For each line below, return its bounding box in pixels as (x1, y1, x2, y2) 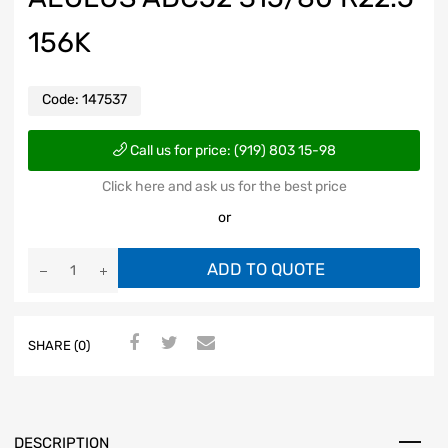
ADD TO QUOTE (207, 258, 325, 279)
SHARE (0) (28, 338, 90, 354)
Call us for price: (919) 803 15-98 (126, 141, 336, 159)
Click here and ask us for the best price (101, 177, 347, 195)
